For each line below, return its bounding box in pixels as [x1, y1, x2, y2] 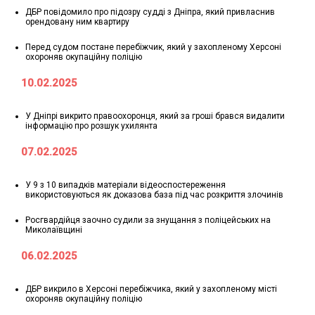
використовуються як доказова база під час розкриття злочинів [25, 189, 283, 200]
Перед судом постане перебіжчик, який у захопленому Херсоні [25, 41, 281, 52]
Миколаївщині [25, 224, 82, 235]
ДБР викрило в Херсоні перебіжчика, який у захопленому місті [25, 283, 277, 294]
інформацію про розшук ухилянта [25, 120, 157, 131]
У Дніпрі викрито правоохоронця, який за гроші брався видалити [25, 110, 285, 121]
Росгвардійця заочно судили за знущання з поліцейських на [25, 214, 271, 225]
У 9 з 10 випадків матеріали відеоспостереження [25, 179, 226, 190]
